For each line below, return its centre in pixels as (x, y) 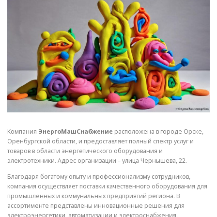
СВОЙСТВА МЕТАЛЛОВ (56, 21)
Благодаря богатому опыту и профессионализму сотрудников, (99, 177)
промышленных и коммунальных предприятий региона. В (94, 196)
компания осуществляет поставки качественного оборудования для (107, 186)
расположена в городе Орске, (158, 132)
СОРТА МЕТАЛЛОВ (147, 21)
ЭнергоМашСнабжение (76, 132)
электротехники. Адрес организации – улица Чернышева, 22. (97, 161)
